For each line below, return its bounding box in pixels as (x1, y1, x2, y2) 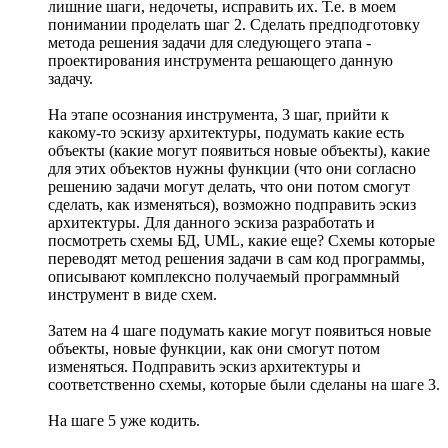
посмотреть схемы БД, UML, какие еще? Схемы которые (48, 232, 435, 250)
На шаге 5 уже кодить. (48, 412, 200, 430)
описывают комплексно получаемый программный (48, 268, 400, 286)
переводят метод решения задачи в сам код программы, (48, 250, 425, 268)
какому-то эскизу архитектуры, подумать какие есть (48, 124, 404, 142)
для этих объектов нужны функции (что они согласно (48, 160, 416, 178)
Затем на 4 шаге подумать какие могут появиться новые (48, 322, 431, 340)
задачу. (48, 70, 93, 88)
